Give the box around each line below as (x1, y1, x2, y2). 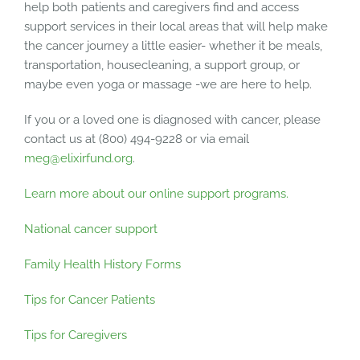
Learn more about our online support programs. (23, 186, 292, 200)
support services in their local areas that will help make (23, 19, 328, 33)
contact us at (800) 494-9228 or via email (23, 132, 249, 145)
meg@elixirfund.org (23, 151, 133, 165)
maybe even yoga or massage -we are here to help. (23, 77, 312, 91)
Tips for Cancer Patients (23, 292, 155, 306)
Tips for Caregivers (23, 328, 127, 342)
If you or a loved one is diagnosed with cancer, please (23, 112, 321, 126)
